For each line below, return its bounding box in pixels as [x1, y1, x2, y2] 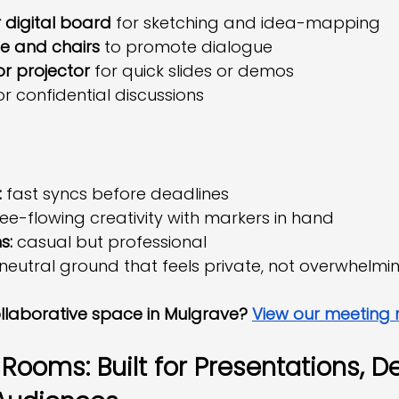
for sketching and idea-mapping [111, 12, 380, 34]
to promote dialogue [100, 36, 273, 58]
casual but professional [12, 231, 207, 253]
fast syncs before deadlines [2, 183, 229, 205]
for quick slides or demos [90, 60, 294, 82]
